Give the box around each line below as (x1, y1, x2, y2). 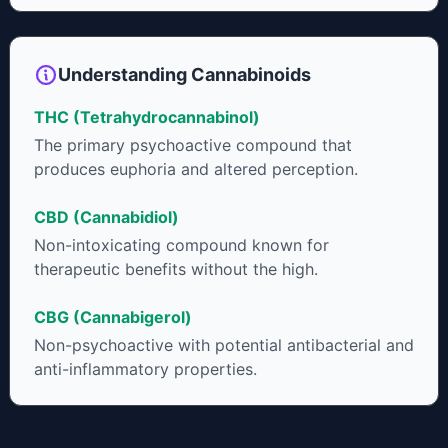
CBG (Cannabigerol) (33, 307, 192, 328)
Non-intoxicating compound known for (33, 235, 329, 256)
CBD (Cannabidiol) (33, 207, 179, 228)
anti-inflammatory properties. (33, 359, 257, 380)
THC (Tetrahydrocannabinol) (33, 107, 260, 128)
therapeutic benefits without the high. (33, 259, 318, 280)
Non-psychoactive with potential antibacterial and (33, 335, 414, 356)
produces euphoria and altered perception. (33, 159, 358, 180)
